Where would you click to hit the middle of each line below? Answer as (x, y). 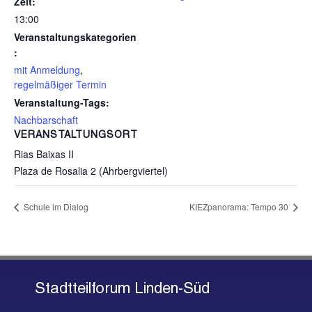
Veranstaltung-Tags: (62, 103)
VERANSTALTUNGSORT (76, 136)
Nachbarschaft (46, 120)
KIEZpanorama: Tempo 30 (240, 206)
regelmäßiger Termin (60, 85)
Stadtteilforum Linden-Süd (122, 289)
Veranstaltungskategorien (75, 37)
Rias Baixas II (44, 154)
